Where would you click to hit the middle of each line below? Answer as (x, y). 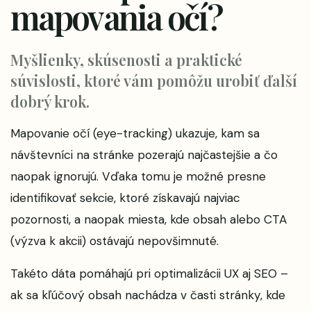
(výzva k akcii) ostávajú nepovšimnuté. (115, 241)
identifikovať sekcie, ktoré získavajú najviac (125, 198)
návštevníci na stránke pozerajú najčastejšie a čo (144, 155)
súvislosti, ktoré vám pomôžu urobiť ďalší (154, 81)
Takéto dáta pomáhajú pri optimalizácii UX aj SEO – (149, 274)
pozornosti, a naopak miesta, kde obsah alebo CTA (149, 219)
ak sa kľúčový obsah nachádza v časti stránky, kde (148, 295)
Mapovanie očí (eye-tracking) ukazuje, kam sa (135, 133)
